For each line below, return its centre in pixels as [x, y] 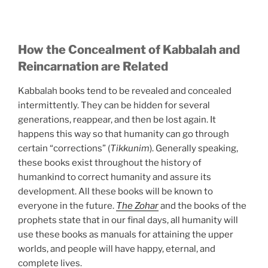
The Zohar [137, 206]
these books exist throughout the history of [110, 163]
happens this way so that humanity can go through [124, 134]
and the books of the [202, 206]
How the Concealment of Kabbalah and [129, 50]
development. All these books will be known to [115, 192]
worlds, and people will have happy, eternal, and [117, 249]
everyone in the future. [67, 206]
